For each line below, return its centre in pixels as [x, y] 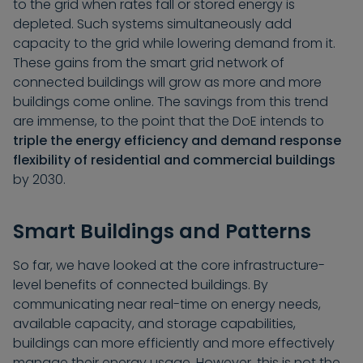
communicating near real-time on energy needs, [167, 305]
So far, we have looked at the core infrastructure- [169, 266]
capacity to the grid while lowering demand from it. [174, 44]
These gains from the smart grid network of [149, 63]
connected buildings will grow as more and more [167, 83]
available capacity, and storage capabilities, [154, 324]
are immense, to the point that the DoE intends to [169, 122]
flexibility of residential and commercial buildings [174, 160]
